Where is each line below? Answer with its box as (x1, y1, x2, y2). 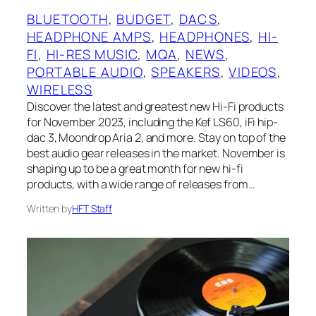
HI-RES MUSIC (46, 44, 138, 63)
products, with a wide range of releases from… (27, 176, 255, 192)
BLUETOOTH (27, 9, 109, 28)
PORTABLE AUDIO (27, 62, 143, 81)
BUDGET (116, 9, 171, 28)
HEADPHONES (159, 27, 250, 46)
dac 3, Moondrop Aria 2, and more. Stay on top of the (27, 129, 286, 145)
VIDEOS (229, 62, 277, 81)
